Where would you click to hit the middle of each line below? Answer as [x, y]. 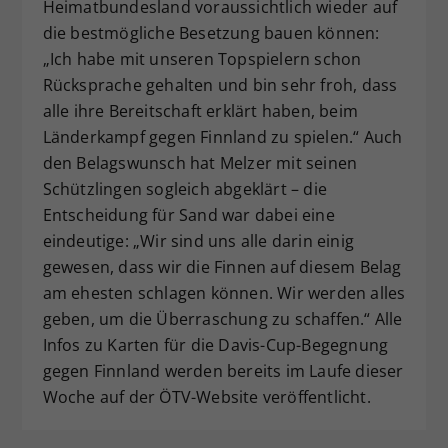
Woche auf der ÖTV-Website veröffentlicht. [206, 397]
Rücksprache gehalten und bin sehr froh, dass [220, 85]
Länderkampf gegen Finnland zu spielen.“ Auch [222, 137]
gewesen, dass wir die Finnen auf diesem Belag [222, 267]
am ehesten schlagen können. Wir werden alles [224, 293]
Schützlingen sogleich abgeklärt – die [184, 189]
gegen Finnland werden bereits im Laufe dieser [223, 371]
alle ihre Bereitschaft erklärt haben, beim [200, 111]
